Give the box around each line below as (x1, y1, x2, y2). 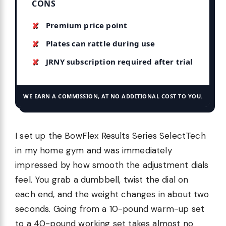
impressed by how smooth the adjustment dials (15, 159, 209, 171)
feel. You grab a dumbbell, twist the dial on (15, 174, 189, 186)
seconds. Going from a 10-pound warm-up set (15, 203, 205, 215)
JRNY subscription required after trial (46, 56, 193, 67)
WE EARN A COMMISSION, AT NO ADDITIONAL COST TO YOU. (23, 92, 203, 100)
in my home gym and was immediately (15, 145, 172, 156)
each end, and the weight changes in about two (15, 189, 209, 200)
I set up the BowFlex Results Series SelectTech (15, 130, 206, 142)
